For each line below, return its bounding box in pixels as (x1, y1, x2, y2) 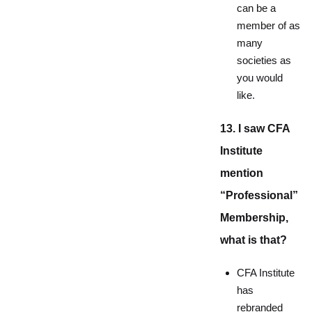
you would (237, 72, 283, 84)
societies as (237, 55, 291, 66)
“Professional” (220, 189, 298, 201)
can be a (237, 3, 276, 14)
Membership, (220, 212, 288, 224)
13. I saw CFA (220, 123, 290, 134)
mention (220, 167, 263, 179)
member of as (237, 20, 300, 31)
